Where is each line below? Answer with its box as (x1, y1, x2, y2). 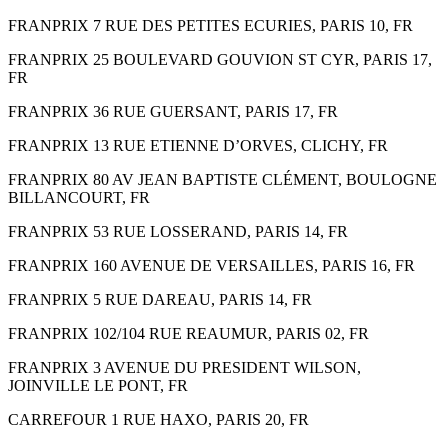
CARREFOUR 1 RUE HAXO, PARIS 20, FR (8, 410, 309, 428)
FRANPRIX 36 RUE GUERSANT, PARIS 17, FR (8, 102, 338, 120)
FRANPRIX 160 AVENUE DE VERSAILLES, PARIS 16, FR (8, 256, 415, 274)
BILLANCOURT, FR (8, 188, 150, 206)
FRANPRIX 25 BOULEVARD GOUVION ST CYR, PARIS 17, (8, 50, 432, 68)
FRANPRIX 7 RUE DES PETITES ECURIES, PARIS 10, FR (8, 16, 413, 34)
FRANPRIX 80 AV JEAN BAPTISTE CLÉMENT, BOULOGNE (8, 170, 437, 188)
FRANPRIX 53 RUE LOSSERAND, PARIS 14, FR (8, 222, 348, 240)
